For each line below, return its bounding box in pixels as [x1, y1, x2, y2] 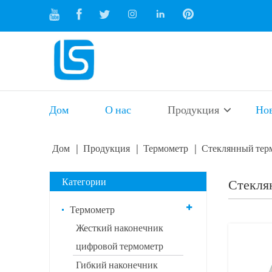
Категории [61, 175, 106, 188]
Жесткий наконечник [75, 222, 163, 234]
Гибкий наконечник [75, 259, 158, 271]
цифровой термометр [75, 240, 163, 252]
